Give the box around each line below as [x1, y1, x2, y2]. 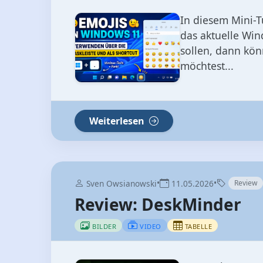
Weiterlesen [89, 114, 147, 128]
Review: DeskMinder [75, 193, 241, 216]
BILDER [92, 222, 116, 231]
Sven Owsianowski [84, 178, 157, 190]
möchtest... [180, 59, 234, 73]
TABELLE [184, 222, 212, 231]
